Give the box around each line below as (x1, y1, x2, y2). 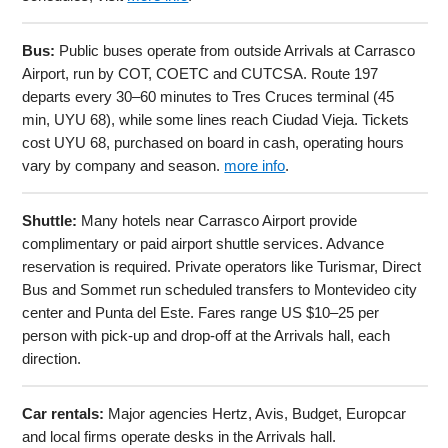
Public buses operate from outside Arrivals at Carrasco (55, 41, 416, 59)
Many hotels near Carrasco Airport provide (77, 211, 358, 229)
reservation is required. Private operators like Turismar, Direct (22, 257, 422, 275)
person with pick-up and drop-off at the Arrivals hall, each (22, 326, 391, 344)
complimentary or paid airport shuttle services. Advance (22, 234, 385, 252)
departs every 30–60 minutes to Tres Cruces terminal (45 (22, 87, 395, 105)
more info (224, 156, 286, 174)
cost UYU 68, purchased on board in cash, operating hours (22, 133, 405, 151)
